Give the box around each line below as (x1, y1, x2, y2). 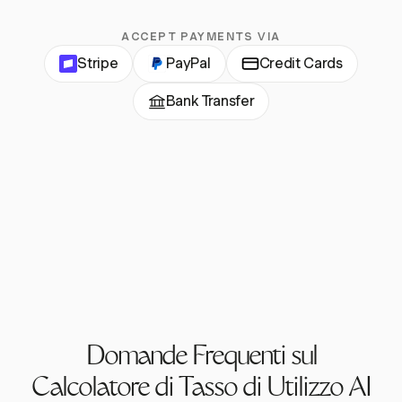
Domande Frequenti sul (85, 345, 317, 372)
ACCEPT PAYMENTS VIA (121, 30, 281, 44)
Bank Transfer (165, 92, 255, 110)
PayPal (166, 55, 211, 73)
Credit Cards (258, 55, 343, 73)
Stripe (77, 55, 118, 73)
